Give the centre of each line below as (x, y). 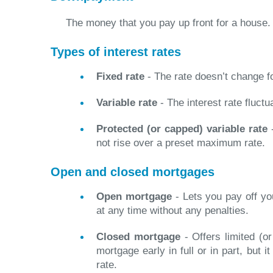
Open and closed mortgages (133, 172)
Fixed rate (120, 76)
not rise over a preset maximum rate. (181, 143)
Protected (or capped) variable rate (182, 129)
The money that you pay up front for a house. (168, 23)
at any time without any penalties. (172, 211)
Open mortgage (134, 197)
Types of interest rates (116, 52)
